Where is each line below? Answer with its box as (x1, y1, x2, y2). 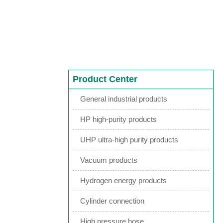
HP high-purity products (80, 115, 157, 123)
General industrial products (80, 95, 167, 103)
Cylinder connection (80, 197, 144, 205)
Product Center (73, 74, 137, 84)
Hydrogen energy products (80, 176, 167, 185)
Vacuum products (80, 156, 137, 164)
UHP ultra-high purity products (80, 135, 178, 144)
